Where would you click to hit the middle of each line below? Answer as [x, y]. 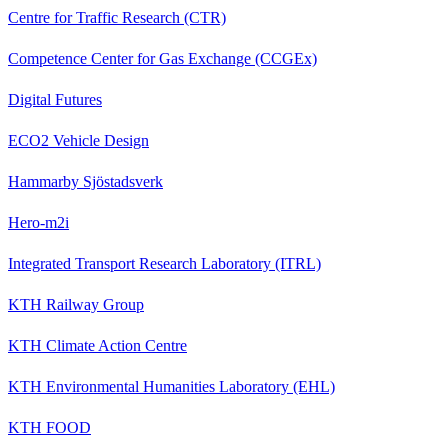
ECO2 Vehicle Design [78, 140]
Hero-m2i [38, 222]
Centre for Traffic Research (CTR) [117, 17]
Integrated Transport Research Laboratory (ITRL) [164, 263]
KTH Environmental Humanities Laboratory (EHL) [171, 386]
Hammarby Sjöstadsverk [85, 181]
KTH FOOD [49, 427]
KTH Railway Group [76, 304]
